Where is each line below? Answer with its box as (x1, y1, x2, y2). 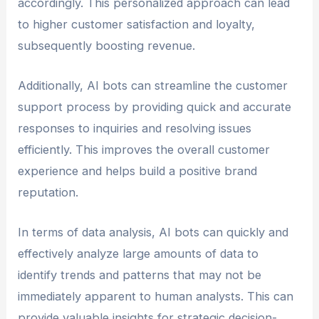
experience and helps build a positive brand (18, 164, 258, 179)
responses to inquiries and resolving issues (18, 121, 252, 136)
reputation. (18, 185, 79, 200)
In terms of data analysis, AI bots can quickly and (18, 225, 289, 240)
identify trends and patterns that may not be (18, 268, 262, 283)
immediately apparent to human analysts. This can (18, 289, 294, 304)
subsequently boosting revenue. (18, 38, 196, 53)
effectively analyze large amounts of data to (18, 246, 259, 261)
